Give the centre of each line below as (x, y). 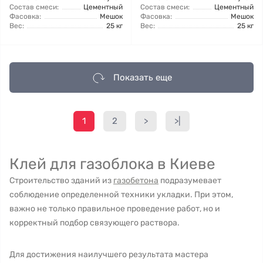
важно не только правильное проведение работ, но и (115, 209)
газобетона (136, 181)
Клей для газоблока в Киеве (112, 164)
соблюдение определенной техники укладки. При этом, (121, 195)
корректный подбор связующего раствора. (95, 223)
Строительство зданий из (61, 181)
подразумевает (190, 181)
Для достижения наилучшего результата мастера (109, 254)
